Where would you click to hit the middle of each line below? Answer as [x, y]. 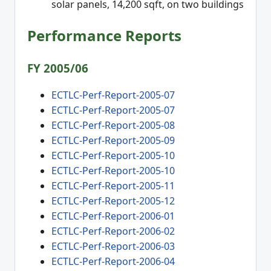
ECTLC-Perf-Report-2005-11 [113, 186]
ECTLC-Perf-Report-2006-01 [113, 216]
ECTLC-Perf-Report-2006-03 [113, 247]
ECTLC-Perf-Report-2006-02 [113, 231]
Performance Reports [104, 35]
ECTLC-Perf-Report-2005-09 [113, 141]
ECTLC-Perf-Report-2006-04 [113, 262]
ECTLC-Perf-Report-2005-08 [113, 126]
